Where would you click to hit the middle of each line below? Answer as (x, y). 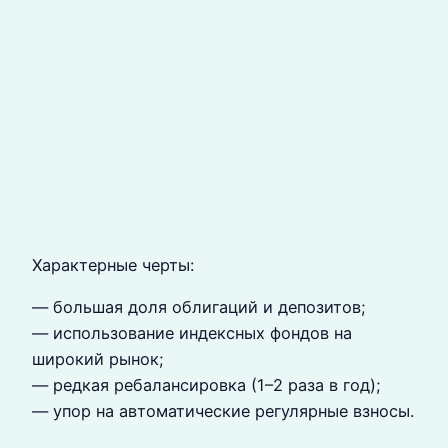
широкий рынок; (98, 359)
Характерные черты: (113, 264)
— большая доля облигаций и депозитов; (199, 307)
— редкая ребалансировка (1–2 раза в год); (206, 385)
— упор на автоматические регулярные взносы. (223, 411)
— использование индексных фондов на (192, 333)
